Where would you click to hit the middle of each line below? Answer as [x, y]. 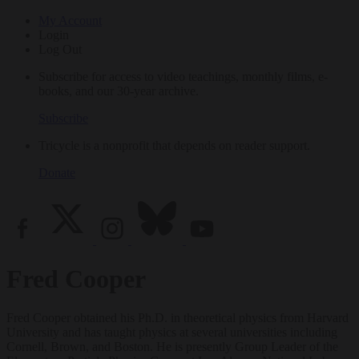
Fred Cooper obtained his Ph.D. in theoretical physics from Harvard [177, 318]
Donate [57, 172]
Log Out [60, 49]
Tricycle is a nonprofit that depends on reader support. [174, 145]
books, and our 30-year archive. [119, 91]
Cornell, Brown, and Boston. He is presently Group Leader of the [172, 347]
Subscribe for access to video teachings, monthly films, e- [183, 76]
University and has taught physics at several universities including [172, 333]
